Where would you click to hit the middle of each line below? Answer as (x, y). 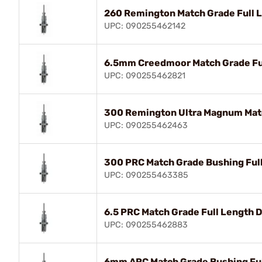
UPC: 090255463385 (146, 175)
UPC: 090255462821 (145, 75)
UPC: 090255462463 (146, 125)
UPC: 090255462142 (145, 26)
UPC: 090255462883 (146, 225)
